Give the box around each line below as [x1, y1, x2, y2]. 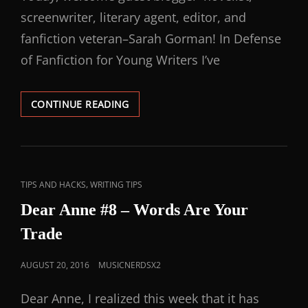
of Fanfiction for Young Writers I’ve [21, 52, 220, 68]
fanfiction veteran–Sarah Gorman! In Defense [21, 30, 281, 47]
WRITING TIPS [90, 179, 142, 190]
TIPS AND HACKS [21, 179, 86, 190]
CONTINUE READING [31, 98, 129, 111]
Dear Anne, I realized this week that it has [21, 290, 259, 307]
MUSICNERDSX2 [98, 259, 161, 271]
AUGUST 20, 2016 [21, 259, 89, 271]
